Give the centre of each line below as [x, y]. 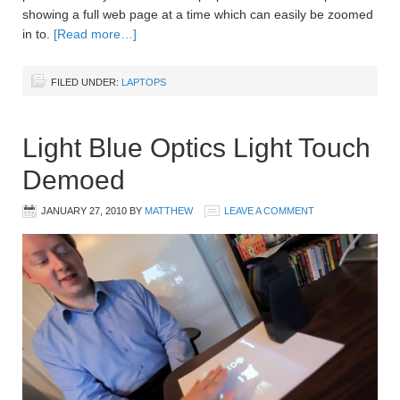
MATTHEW [169, 210]
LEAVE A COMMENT [269, 210]
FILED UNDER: [86, 82]
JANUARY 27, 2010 [84, 210]
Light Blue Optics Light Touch [196, 147]
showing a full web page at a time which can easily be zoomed [198, 14]
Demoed [74, 179]
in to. [38, 33]
